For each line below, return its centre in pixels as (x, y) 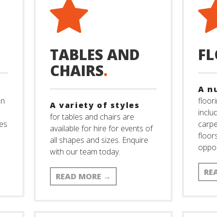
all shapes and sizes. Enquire (99, 140)
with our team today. (85, 152)
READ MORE (79, 176)
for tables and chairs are (92, 117)
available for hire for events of (101, 128)
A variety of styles (95, 105)
